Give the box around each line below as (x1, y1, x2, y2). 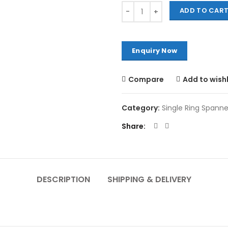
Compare (128, 74, 164, 84)
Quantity (121, 1, 153, 11)
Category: (122, 102, 161, 113)
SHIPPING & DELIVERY (107, 173, 191, 185)
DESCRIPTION (37, 173, 90, 185)
